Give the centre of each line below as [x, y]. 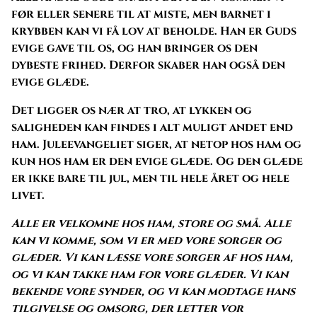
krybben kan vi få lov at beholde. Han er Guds [154, 31]
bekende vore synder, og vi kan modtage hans [153, 291]
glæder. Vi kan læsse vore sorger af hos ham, [152, 257]
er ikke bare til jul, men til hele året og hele [150, 178]
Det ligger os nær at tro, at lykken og [132, 110]
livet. [28, 195]
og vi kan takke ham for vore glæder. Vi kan [150, 274]
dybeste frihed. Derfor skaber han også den [148, 65]
